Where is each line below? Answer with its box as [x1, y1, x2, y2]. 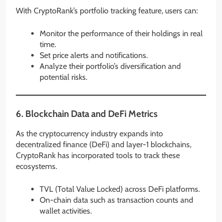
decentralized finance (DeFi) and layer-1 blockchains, [16, 140, 191, 150]
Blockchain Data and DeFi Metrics [25, 108, 158, 119]
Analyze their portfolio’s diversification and [40, 61, 181, 71]
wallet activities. [40, 206, 92, 216]
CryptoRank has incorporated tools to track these [16, 151, 180, 161]
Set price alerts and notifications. [40, 50, 148, 60]
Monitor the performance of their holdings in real [40, 28, 203, 38]
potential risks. [40, 72, 87, 82]
